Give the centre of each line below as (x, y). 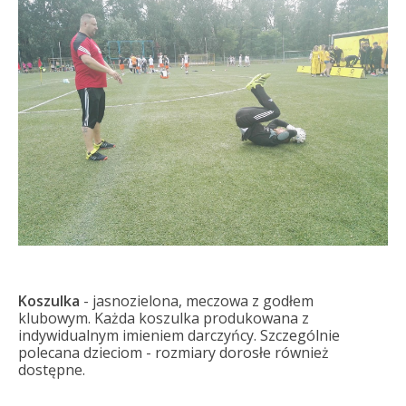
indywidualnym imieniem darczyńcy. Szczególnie (179, 336)
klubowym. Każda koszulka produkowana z (163, 319)
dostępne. (51, 370)
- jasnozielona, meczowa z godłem (196, 301)
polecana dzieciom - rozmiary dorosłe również (173, 353)
